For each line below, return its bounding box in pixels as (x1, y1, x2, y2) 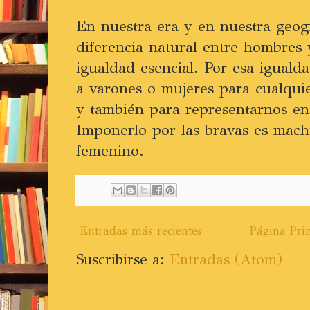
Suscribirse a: (76, 250, 170, 268)
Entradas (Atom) (170, 250, 282, 268)
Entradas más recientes (80, 224, 202, 237)
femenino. (76, 140, 144, 160)
